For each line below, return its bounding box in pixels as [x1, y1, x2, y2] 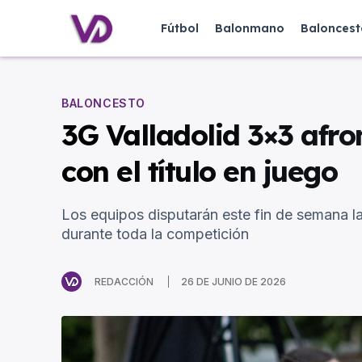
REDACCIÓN [95, 275, 154, 288]
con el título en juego [61, 154, 337, 190]
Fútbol [161, 21, 199, 36]
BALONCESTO [61, 96, 145, 111]
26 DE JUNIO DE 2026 [181, 276, 286, 288]
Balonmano [215, 21, 284, 36]
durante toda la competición [61, 225, 249, 243]
